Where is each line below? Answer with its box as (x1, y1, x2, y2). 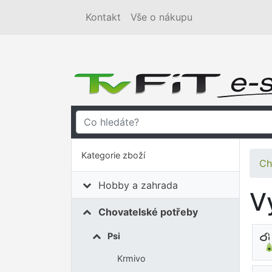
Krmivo (117, 253, 146, 264)
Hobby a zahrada (98, 178, 178, 191)
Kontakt (86, 11, 121, 23)
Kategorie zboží (81, 150, 145, 160)
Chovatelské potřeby (98, 205, 199, 218)
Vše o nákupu (131, 11, 192, 23)
